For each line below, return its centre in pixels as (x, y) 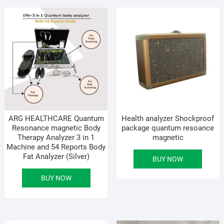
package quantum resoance (168, 128)
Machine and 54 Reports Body (56, 147)
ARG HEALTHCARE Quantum (56, 119)
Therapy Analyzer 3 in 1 (56, 138)
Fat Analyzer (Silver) (56, 157)
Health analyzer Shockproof (168, 119)
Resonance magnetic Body (56, 128)
